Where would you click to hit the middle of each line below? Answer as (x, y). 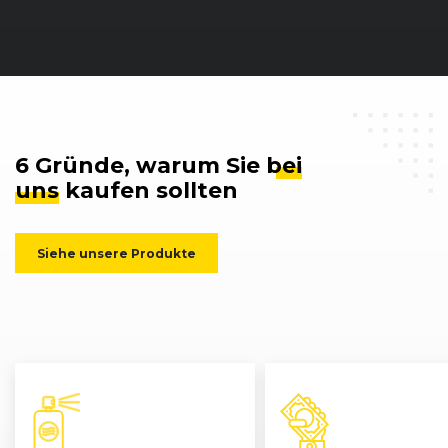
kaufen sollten (148, 191)
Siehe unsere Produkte (116, 253)
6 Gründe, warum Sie (140, 166)
